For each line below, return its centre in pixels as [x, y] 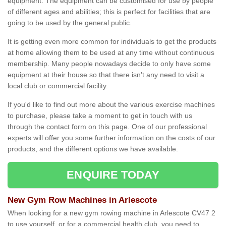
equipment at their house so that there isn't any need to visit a [106, 75]
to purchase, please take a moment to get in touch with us [100, 116]
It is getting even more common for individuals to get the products [112, 42]
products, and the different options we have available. [93, 149]
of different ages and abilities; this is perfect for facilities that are [109, 12]
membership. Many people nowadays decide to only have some [109, 64]
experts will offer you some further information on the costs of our [111, 138]
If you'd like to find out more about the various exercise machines [111, 105]
